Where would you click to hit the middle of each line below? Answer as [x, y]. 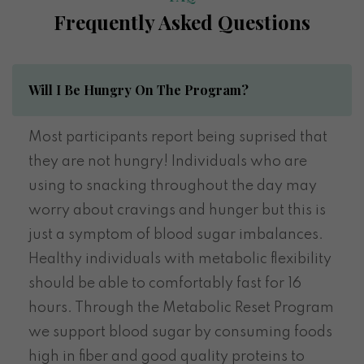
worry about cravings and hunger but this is [177, 210]
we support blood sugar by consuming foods [180, 332]
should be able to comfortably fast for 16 [165, 283]
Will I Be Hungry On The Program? [139, 89]
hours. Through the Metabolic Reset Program [181, 308]
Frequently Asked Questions [182, 22]
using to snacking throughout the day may [173, 186]
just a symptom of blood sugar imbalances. [176, 234]
